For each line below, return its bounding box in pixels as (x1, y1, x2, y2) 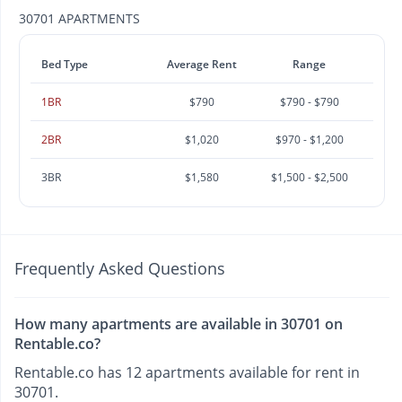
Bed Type (41, 56, 88, 72)
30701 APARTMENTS (19, 9, 140, 27)
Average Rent (167, 56, 237, 72)
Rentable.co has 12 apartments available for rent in (14, 362, 360, 382)
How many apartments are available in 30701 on (14, 313, 343, 334)
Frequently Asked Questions (14, 257, 225, 279)
